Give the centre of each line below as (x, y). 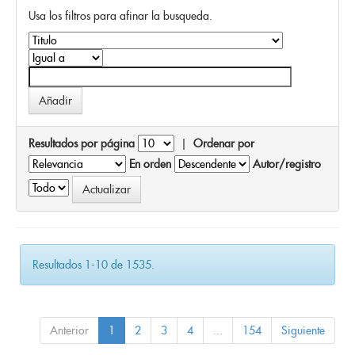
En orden (150, 164)
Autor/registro (287, 164)
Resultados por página (82, 143)
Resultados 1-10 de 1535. (94, 264)
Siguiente (303, 330)
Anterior (69, 330)
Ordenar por (224, 143)
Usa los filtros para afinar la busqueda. (120, 15)
